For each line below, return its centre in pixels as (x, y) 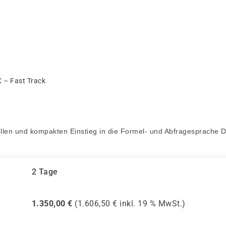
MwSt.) (171, 204)
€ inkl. (124, 204)
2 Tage (45, 172)
